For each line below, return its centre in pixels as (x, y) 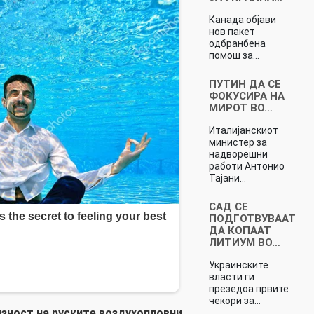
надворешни (238, 154)
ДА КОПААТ (240, 230)
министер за (238, 142)
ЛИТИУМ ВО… (244, 242)
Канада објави (242, 19)
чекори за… (234, 300)
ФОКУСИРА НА (246, 96)
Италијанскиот (243, 130)
